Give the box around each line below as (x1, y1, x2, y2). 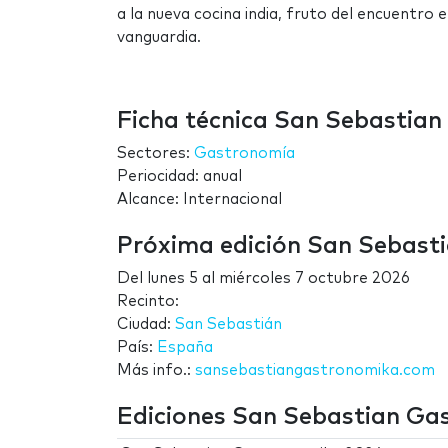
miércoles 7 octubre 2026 (219, 271, 410, 287)
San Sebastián (175, 317, 282, 333)
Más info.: (117, 363, 195, 379)
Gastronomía (194, 146, 295, 162)
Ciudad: (117, 317, 175, 333)
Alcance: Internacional (117, 192, 282, 208)
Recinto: (117, 294, 179, 310)
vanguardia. (117, 30, 201, 46)
